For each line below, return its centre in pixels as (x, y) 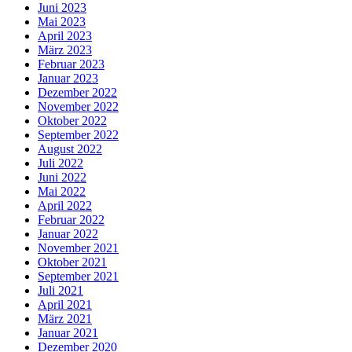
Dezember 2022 (77, 92)
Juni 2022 (62, 177)
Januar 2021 (68, 332)
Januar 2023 (68, 78)
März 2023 (65, 49)
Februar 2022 (71, 219)
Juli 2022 (60, 163)
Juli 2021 (60, 290)
